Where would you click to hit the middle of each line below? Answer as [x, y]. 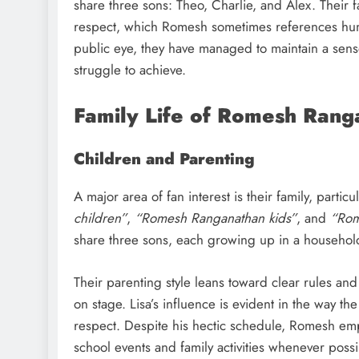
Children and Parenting [164, 159]
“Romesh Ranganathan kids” [216, 218]
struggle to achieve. [130, 69]
